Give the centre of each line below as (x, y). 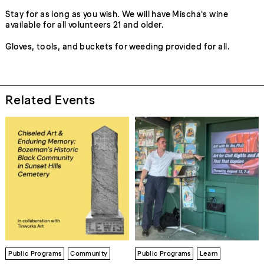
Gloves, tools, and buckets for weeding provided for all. (118, 47)
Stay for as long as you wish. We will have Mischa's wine (117, 14)
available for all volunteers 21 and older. (85, 25)
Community (89, 254)
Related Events (50, 100)
